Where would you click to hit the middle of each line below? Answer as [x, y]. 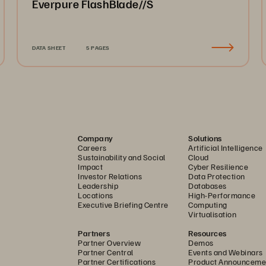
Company [96, 138]
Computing [208, 205]
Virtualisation [212, 214]
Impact [90, 167]
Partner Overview [109, 243]
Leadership [98, 186]
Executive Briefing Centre [123, 205]
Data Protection [217, 176]
